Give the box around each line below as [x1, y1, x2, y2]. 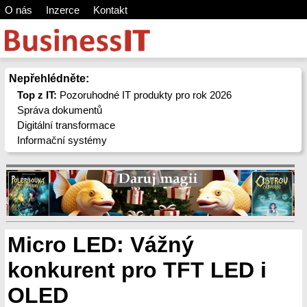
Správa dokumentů [17, 104, 103, 116]
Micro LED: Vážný [8, 232, 194, 257]
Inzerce [45, 4, 79, 16]
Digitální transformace [17, 119, 116, 131]
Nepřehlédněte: [8, 73, 89, 84]
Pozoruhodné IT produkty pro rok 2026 [57, 89, 232, 101]
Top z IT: [17, 89, 58, 101]
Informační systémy [17, 134, 108, 146]
